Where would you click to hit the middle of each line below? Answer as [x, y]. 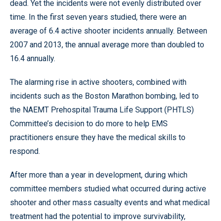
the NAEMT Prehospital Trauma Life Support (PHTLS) [102, 110]
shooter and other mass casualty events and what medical [110, 202]
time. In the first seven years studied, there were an [98, 17]
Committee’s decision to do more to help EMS [89, 123]
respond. [25, 151]
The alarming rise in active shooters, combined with [98, 82]
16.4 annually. [33, 58]
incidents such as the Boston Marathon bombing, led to [104, 96]
